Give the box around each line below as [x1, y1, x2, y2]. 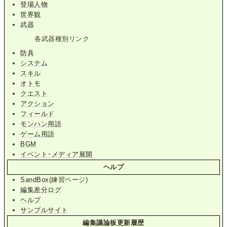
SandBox [20, 175, 49, 183]
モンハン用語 [20, 120, 62, 128]
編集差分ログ [20, 185, 62, 194]
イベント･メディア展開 [20, 150, 93, 158]
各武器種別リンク [34, 34, 90, 43]
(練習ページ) [49, 175, 88, 183]
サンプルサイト [20, 206, 68, 214]
